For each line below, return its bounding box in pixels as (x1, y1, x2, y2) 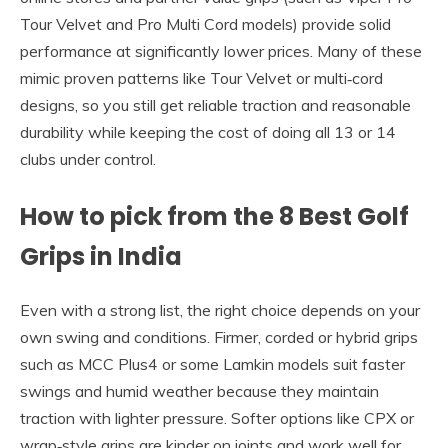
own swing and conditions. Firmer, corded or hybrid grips (20, 326, 418, 347)
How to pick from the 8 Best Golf (20, 199, 409, 233)
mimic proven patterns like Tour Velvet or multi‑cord (20, 67, 383, 88)
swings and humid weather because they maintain (20, 380, 379, 401)
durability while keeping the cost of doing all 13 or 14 (20, 121, 396, 142)
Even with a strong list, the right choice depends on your (20, 299, 420, 320)
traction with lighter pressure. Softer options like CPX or (20, 407, 414, 428)
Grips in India (20, 239, 182, 273)
